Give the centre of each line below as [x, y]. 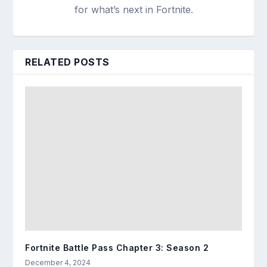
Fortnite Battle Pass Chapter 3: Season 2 [117, 247]
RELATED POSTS [67, 62]
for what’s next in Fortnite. [133, 9]
